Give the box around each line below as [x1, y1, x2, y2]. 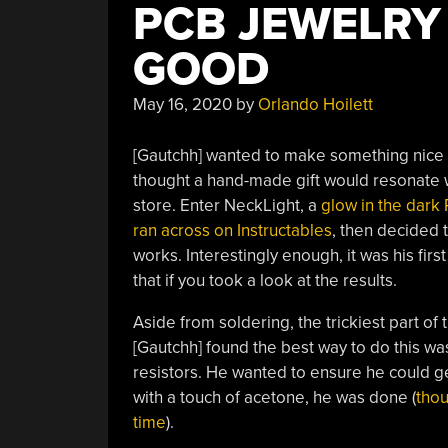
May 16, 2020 [132, 94, 232, 115]
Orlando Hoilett [257, 94, 373, 115]
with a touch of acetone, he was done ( [132, 386, 416, 408]
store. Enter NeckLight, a [132, 194, 321, 216]
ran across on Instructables [132, 219, 332, 241]
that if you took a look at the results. [132, 269, 397, 291]
